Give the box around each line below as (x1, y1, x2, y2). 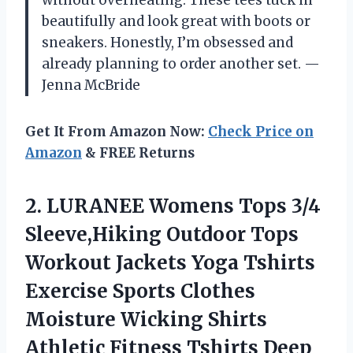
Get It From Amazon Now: (25, 123, 208, 140)
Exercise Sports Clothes (25, 279, 255, 303)
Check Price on (208, 123, 314, 140)
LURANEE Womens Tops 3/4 (46, 194, 321, 218)
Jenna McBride (42, 76, 140, 94)
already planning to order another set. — (42, 55, 320, 72)
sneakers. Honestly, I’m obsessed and (42, 34, 293, 51)
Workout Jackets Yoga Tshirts (25, 251, 315, 275)
